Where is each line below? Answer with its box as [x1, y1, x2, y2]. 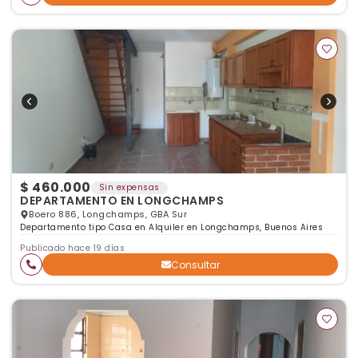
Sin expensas [98, 181, 160, 193]
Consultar [170, 257, 220, 272]
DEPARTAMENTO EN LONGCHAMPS [20, 193, 224, 209]
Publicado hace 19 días [20, 242, 125, 254]
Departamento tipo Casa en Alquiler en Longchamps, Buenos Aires [20, 221, 323, 233]
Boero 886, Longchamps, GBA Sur [29, 208, 187, 221]
